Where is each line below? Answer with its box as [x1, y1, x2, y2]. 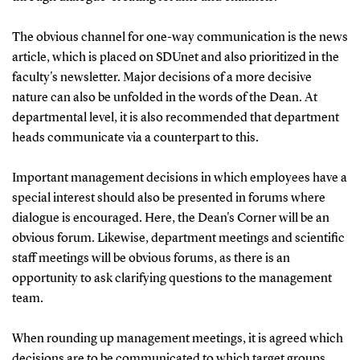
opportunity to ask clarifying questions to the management [11, 272, 332, 285]
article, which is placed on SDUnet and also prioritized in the [11, 51, 339, 64]
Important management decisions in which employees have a [11, 171, 347, 185]
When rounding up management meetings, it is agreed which [11, 332, 343, 346]
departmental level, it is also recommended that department [11, 111, 339, 125]
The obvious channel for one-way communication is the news [11, 31, 348, 44]
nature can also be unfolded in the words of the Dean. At [11, 91, 317, 104]
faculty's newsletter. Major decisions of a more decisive [11, 71, 312, 84]
